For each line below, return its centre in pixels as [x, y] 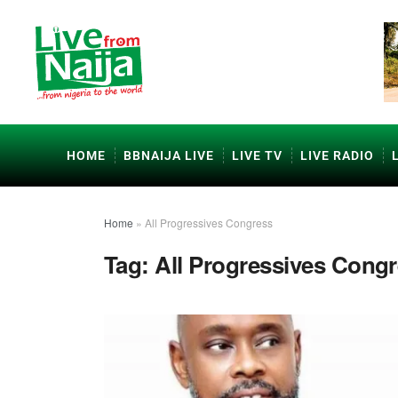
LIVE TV [257, 155]
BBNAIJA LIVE [169, 155]
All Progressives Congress [209, 223]
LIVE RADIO [337, 155]
